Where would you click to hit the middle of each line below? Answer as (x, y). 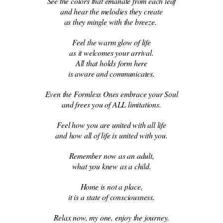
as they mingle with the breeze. (111, 21)
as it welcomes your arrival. (111, 52)
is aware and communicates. (111, 73)
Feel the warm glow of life (111, 42)
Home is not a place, (111, 186)
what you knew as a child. (111, 166)
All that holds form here (111, 63)
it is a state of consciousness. (111, 197)
